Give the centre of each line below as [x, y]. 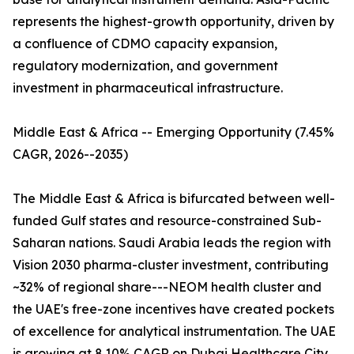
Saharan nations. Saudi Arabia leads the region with [172, 243]
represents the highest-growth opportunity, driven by [173, 22]
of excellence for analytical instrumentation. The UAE [174, 331]
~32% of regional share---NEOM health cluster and [167, 287]
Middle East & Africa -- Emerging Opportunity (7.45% [173, 132]
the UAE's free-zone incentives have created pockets [173, 309]
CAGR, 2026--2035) [70, 154]
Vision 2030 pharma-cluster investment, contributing [171, 265]
